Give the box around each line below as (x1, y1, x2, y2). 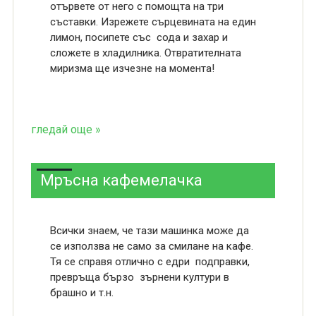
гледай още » (30, 123, 101, 136)
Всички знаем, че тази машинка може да (49, 224, 249, 237)
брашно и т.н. (49, 286, 114, 299)
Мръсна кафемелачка (39, 171, 202, 189)
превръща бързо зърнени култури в (49, 271, 229, 284)
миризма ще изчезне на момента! (49, 62, 214, 75)
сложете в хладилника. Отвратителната (49, 47, 241, 59)
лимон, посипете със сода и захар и (49, 31, 228, 44)
